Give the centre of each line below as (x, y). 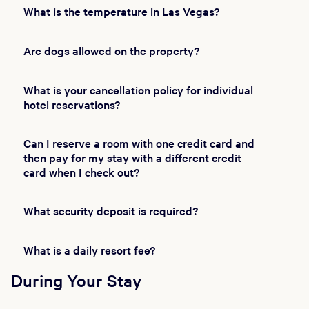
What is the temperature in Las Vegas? (121, 11)
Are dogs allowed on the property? (111, 50)
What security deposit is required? (110, 210)
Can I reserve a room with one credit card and (139, 142)
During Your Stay (76, 280)
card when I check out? (81, 171)
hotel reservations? (71, 104)
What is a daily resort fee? (89, 250)
